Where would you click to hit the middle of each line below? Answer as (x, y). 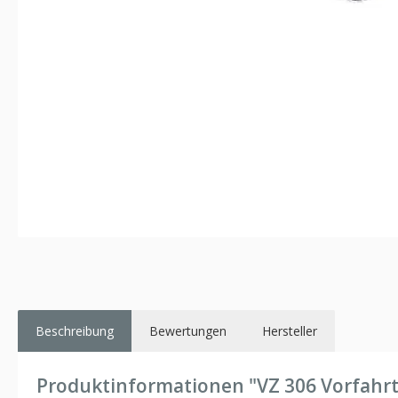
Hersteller (290, 330)
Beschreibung (75, 330)
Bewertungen (188, 330)
